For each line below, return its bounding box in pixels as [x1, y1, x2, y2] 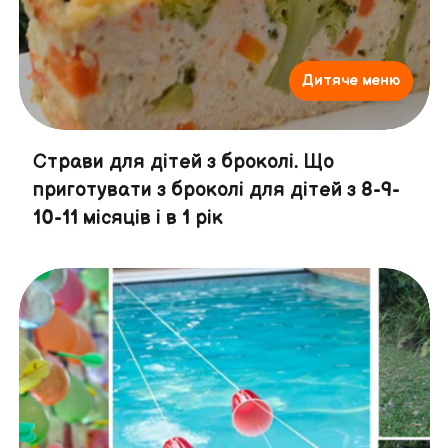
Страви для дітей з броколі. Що [32, 150, 334, 175]
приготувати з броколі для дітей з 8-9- [32, 178, 400, 203]
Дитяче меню [301, 71, 400, 91]
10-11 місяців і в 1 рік [32, 206, 223, 231]
